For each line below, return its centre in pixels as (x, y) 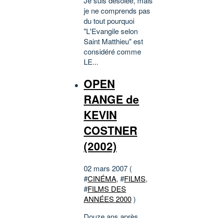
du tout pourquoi (109, 21)
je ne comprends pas (117, 11)
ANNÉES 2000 (108, 199)
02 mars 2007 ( (108, 168)
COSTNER (110, 131)
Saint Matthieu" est (113, 41)
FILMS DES (107, 188)
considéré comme (112, 52)
